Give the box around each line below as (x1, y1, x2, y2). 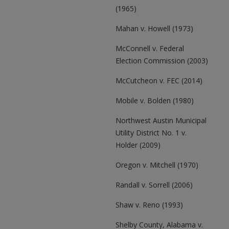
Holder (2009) (116, 140, 161, 150)
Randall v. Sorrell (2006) (116, 180, 193, 190)
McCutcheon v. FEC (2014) (116, 76, 202, 85)
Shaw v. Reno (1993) (116, 200, 183, 210)
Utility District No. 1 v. (116, 128, 187, 138)
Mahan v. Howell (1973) (116, 24, 193, 33)
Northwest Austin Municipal (116, 116, 207, 125)
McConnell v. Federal (116, 43, 184, 53)
